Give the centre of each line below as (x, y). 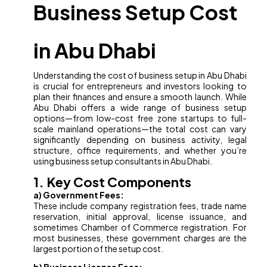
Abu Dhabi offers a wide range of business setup (140, 108)
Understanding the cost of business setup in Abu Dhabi (140, 75)
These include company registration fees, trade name (140, 206)
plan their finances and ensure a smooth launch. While (140, 97)
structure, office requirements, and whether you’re (140, 150)
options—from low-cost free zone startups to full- (140, 118)
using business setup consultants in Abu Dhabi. (123, 161)
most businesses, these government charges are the (140, 238)
